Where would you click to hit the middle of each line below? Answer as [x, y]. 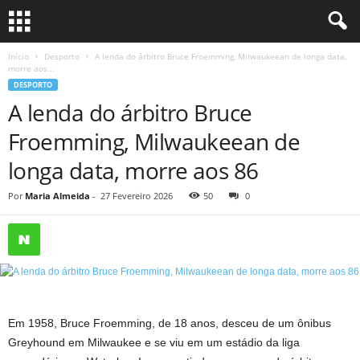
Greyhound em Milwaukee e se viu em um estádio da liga [154, 342]
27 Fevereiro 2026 [137, 196]
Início [18, 56]
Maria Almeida [57, 196]
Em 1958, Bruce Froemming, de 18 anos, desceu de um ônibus [170, 323]
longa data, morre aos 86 [133, 170]
